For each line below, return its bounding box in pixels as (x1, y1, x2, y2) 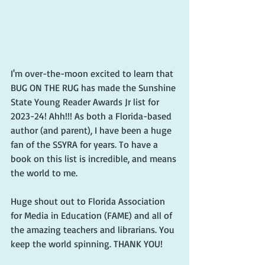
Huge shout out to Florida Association (11, 195, 167, 207)
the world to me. (11, 167, 80, 179)
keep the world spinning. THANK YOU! (11, 238, 165, 250)
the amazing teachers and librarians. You (11, 224, 177, 235)
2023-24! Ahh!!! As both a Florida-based (11, 110, 174, 122)
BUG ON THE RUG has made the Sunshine (11, 82, 178, 93)
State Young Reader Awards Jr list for (11, 96, 161, 108)
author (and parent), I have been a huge (11, 124, 174, 136)
